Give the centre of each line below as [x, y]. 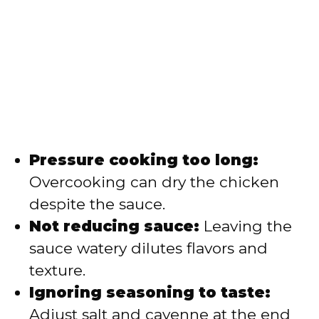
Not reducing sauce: [114, 226]
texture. [57, 271]
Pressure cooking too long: [144, 160]
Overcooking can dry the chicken [154, 182]
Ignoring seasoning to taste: [150, 293]
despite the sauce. [97, 204]
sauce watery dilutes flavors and [148, 249]
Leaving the [246, 226]
